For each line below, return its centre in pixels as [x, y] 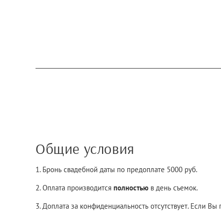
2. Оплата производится [74, 187]
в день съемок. [174, 187]
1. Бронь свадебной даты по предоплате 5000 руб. [117, 169]
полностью [131, 187]
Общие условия [87, 148]
